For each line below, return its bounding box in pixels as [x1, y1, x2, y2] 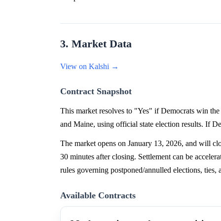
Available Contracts [60, 190, 136, 201]
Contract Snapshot [60, 86, 132, 97]
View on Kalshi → [60, 62, 119, 71]
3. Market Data [60, 38, 132, 50]
